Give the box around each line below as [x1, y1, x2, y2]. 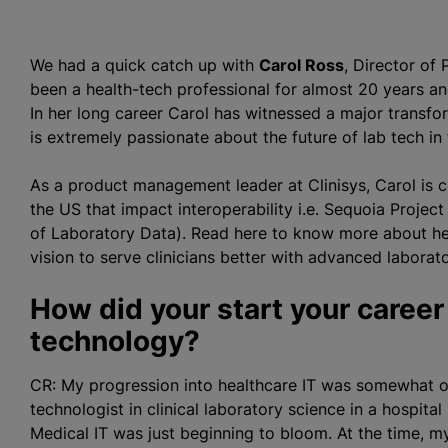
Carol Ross [259, 55, 344, 75]
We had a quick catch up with [30, 55, 259, 75]
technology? [30, 324, 200, 358]
